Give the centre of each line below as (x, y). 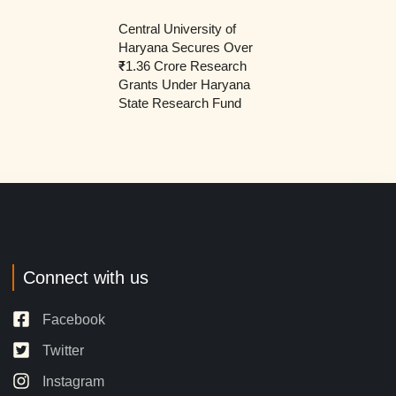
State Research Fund (179, 103)
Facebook (73, 319)
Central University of (177, 28)
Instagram (73, 381)
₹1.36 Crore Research (182, 65)
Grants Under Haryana (184, 84)
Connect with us (85, 277)
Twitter (63, 350)
